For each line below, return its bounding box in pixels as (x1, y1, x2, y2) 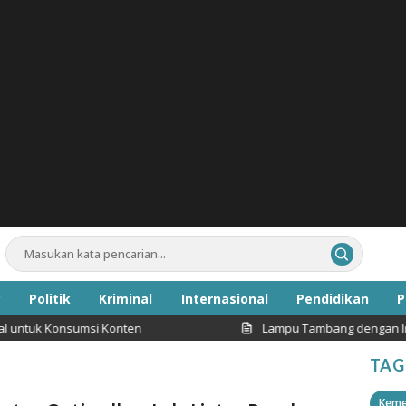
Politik (29, 289, 72, 307)
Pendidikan (295, 289, 369, 307)
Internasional (180, 289, 268, 307)
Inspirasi (183, 324, 239, 342)
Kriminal (99, 289, 153, 307)
